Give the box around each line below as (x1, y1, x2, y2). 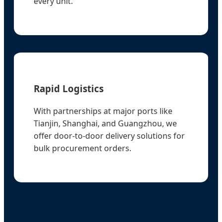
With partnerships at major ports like (34, 106, 172, 117)
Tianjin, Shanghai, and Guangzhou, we (34, 118, 177, 129)
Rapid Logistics (34, 82, 104, 95)
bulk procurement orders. (34, 143, 131, 154)
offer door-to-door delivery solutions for (34, 130, 185, 142)
